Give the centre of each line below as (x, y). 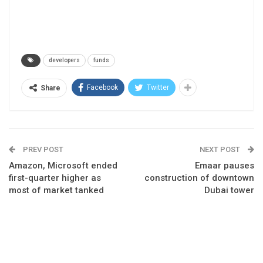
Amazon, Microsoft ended (63, 166)
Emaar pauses (225, 166)
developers (64, 60)
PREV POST (42, 150)
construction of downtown (199, 178)
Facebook (102, 88)
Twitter (158, 88)
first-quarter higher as (55, 178)
